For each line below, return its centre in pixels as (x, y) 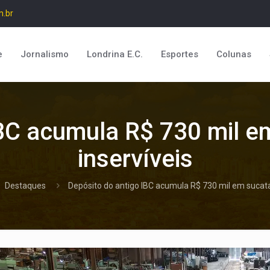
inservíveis (135, 159)
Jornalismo (45, 54)
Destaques (25, 186)
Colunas (234, 54)
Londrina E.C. (115, 54)
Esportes (180, 54)
